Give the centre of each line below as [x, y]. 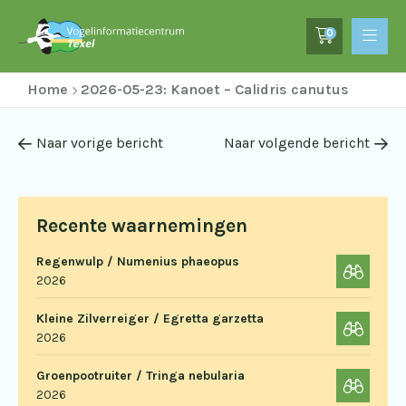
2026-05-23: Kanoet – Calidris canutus [215, 89]
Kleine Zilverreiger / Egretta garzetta [150, 319]
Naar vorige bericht [100, 143]
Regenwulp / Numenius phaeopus [138, 261]
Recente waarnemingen [142, 226]
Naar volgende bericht [297, 143]
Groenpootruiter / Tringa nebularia [140, 376]
